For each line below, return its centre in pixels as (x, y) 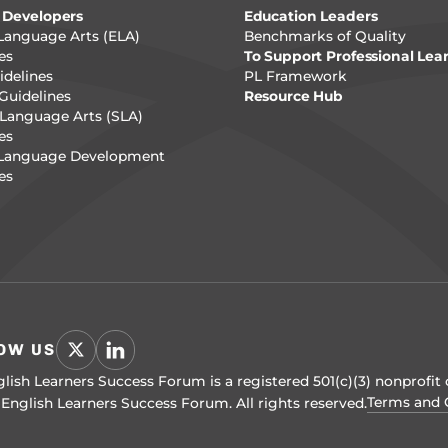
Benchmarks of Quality (324, 36)
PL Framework (295, 76)
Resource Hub (293, 96)
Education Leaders (310, 16)
